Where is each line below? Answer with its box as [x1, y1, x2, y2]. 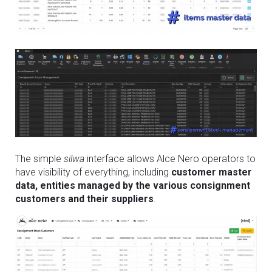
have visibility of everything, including [15, 166, 171, 178]
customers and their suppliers [15, 193, 154, 205]
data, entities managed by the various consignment [15, 180, 250, 192]
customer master [171, 166, 252, 178]
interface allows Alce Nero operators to [84, 153, 256, 165]
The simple [15, 153, 64, 165]
